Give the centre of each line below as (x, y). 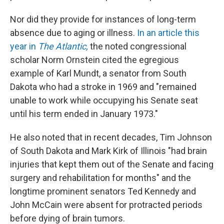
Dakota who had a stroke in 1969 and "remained (103, 87)
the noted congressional (138, 46)
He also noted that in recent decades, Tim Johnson (111, 137)
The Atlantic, (63, 46)
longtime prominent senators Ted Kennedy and (103, 191)
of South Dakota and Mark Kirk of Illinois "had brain (108, 151)
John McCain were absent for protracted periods (106, 205)
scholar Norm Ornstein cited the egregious (94, 60)
